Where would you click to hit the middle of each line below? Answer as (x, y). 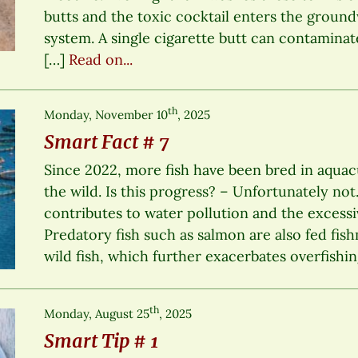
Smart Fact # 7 (107, 141)
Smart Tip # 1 (101, 340)
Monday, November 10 (106, 114)
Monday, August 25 (97, 313)
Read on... (101, 59)
